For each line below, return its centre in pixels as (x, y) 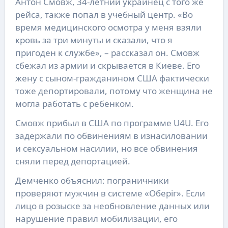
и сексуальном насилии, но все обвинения (106, 148)
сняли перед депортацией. (73, 161)
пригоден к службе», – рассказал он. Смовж (107, 52)
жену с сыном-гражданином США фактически (112, 78)
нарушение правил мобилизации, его (96, 218)
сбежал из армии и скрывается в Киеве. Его (107, 65)
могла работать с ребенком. (74, 103)
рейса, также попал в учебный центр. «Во (104, 14)
